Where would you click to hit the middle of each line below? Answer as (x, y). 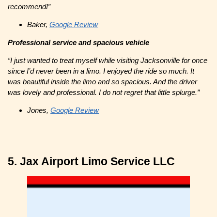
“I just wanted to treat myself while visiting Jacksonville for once (108, 61)
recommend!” (29, 7)
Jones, (39, 110)
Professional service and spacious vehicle (79, 43)
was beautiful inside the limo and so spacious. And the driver (103, 82)
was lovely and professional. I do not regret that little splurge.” (104, 93)
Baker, (39, 25)
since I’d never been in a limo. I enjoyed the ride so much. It (101, 71)
